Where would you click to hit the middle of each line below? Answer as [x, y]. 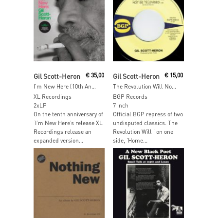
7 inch [120, 105]
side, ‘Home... [130, 140]
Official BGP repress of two [148, 114]
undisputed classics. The [145, 123]
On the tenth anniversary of [68, 114]
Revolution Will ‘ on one [143, 131]
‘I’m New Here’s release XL [68, 123]
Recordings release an [63, 131]
